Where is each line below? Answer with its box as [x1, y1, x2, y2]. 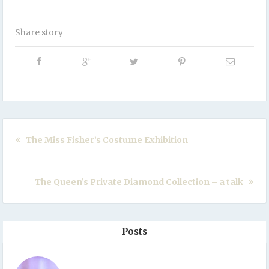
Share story [15, 26, 63, 38]
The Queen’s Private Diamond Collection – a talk [35, 176, 246, 187]
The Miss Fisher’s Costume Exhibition [23, 134, 188, 145]
